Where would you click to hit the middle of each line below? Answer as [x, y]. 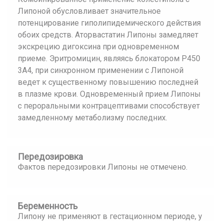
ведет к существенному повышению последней [108, 82]
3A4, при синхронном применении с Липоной [101, 70]
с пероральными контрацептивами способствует [109, 106]
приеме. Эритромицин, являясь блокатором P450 [109, 58]
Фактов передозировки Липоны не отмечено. [103, 167]
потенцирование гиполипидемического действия [109, 23]
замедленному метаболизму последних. [92, 118]
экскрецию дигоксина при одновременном [98, 47]
